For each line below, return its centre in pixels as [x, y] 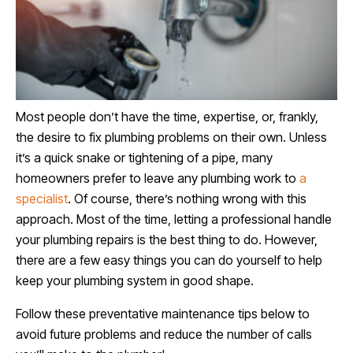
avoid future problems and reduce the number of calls [164, 334]
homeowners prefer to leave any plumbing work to [158, 178]
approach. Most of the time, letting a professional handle [174, 219]
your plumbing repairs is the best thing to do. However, [167, 240]
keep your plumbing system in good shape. [135, 281]
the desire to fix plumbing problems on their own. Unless [171, 137]
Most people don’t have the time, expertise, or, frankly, [167, 117]
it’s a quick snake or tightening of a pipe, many [144, 158]
